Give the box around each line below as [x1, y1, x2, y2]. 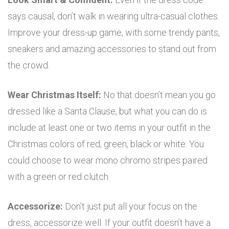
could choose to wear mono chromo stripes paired [8, 155, 208, 166]
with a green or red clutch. [8, 171, 110, 182]
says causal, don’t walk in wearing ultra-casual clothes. [8, 11, 219, 22]
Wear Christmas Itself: [8, 89, 103, 101]
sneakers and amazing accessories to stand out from [8, 43, 216, 55]
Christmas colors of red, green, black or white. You [8, 139, 204, 150]
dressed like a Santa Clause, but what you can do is [8, 106, 207, 117]
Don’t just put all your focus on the [65, 201, 197, 212]
